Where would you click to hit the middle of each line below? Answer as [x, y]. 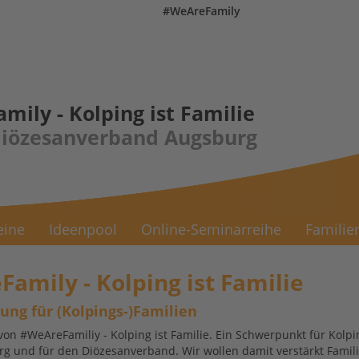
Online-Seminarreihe [211, 229]
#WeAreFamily [202, 11]
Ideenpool [83, 229]
